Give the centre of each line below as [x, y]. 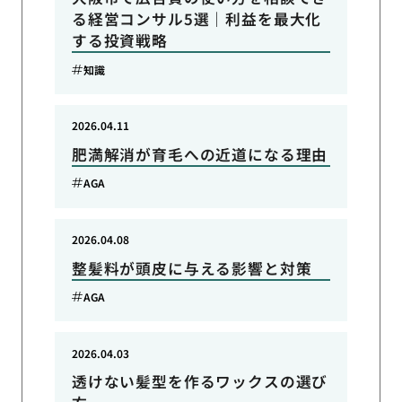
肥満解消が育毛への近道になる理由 [200, 154]
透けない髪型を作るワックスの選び [200, 382]
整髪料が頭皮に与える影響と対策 [192, 268]
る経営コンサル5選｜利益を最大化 [197, 19]
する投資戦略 [119, 41]
